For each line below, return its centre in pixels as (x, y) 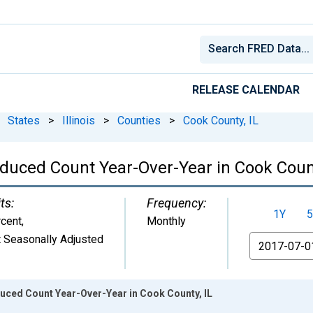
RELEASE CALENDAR (246, 89)
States (24, 120)
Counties (139, 120)
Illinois (79, 120)
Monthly (166, 221)
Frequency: (176, 203)
